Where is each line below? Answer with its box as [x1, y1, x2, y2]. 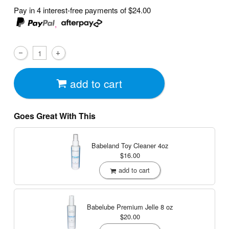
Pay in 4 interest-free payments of [14, 4, 129, 15]
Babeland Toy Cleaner [91, 140, 158, 150]
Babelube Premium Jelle [87, 202, 161, 212]
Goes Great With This [14, 110, 96, 122]
